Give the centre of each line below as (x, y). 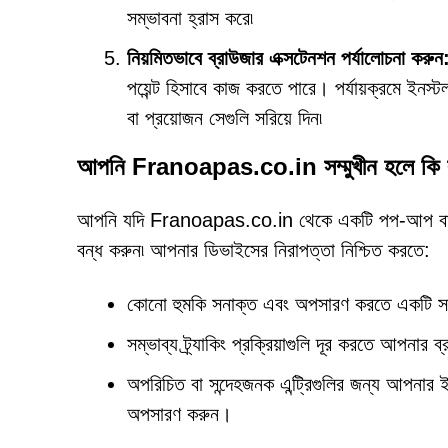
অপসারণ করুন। (179, 414)
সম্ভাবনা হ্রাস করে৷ (190, 18)
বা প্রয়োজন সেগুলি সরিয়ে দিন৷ (224, 118)
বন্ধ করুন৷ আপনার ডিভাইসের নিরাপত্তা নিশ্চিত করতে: (253, 250)
